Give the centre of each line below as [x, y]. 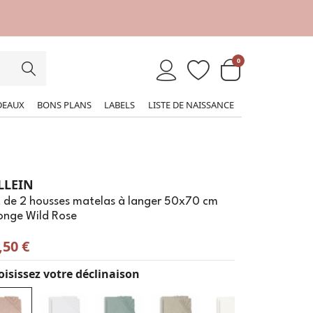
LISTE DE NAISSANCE [191, 104]
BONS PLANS [64, 104]
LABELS [119, 104]
